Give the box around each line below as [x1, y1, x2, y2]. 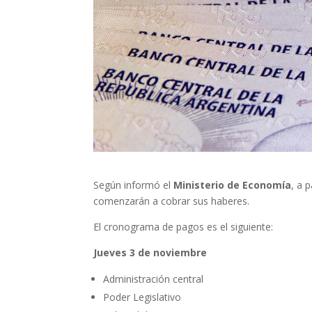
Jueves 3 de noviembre [93, 246, 208, 260]
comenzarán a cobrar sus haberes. [93, 194, 250, 208]
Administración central [103, 272, 204, 286]
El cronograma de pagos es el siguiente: [93, 220, 274, 234]
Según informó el [93, 178, 174, 192]
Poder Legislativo [103, 290, 182, 304]
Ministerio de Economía [173, 178, 292, 192]
